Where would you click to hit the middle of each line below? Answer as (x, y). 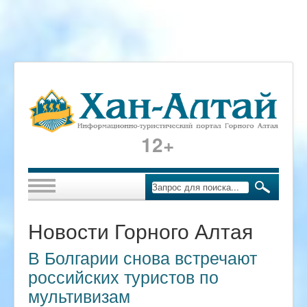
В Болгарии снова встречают (143, 257)
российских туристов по (123, 277)
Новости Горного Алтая (140, 231)
